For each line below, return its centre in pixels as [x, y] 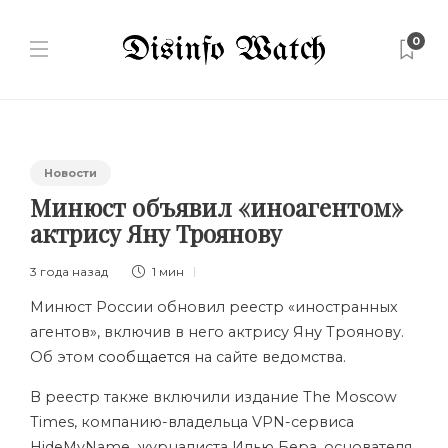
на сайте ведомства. [268, 357]
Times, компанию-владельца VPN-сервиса [192, 422]
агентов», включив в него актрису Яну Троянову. [217, 332]
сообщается [144, 357]
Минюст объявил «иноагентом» [216, 207]
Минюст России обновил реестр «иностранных [214, 307]
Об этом [64, 357]
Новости [70, 173]
